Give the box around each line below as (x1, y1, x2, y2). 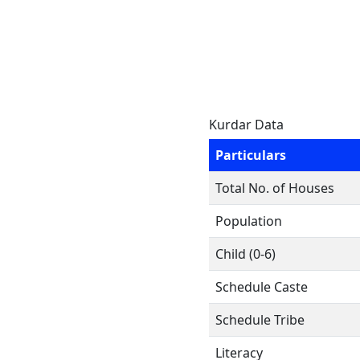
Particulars (215, 146, 286, 164)
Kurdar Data (209, 116, 284, 133)
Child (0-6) (215, 245, 276, 263)
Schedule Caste (215, 278, 308, 296)
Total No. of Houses (215, 179, 334, 197)
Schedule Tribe (215, 311, 305, 329)
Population (215, 212, 282, 230)
